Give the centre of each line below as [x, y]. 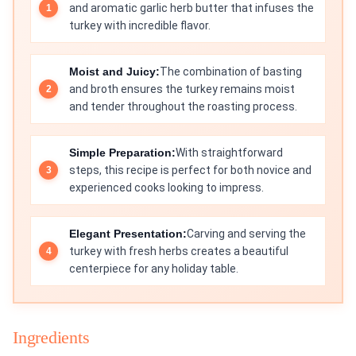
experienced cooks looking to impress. [166, 188]
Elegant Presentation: [128, 234]
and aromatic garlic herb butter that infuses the [192, 8]
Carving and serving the [246, 234]
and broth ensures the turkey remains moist [182, 89]
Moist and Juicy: [114, 72]
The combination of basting [231, 72]
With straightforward [229, 153]
